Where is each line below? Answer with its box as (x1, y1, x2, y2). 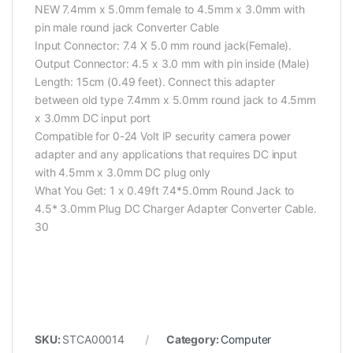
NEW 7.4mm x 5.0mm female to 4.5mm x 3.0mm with (35, 2, 305, 17)
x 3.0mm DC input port (35, 111, 151, 125)
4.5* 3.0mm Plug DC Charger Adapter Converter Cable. (35, 202, 317, 216)
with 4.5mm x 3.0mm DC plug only (35, 165, 210, 180)
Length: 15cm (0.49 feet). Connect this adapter (35, 75, 275, 89)
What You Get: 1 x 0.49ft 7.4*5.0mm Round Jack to (35, 184, 295, 198)
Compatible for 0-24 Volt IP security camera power (35, 129, 292, 143)
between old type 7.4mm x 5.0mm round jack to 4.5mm (35, 93, 316, 107)
